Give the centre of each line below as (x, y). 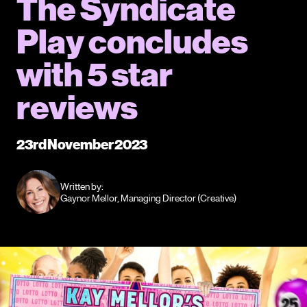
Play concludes (132, 41)
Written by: (82, 186)
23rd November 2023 (82, 144)
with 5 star (95, 74)
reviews (77, 107)
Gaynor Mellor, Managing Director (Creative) (148, 197)
